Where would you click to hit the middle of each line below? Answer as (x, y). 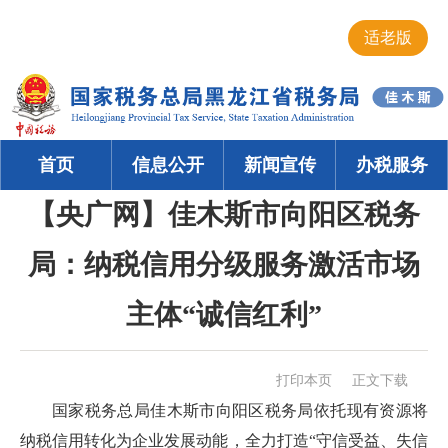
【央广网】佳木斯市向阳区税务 (224, 214)
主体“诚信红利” (224, 314)
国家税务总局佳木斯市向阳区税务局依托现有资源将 (240, 410)
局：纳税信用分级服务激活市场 (224, 264)
